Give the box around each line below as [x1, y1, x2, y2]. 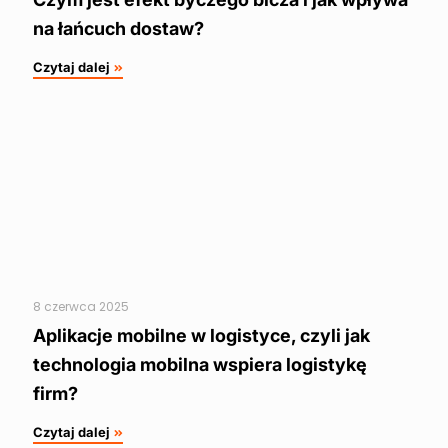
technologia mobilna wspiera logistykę [33, 354, 367, 376]
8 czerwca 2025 [33, 298, 129, 316]
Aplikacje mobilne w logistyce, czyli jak [33, 325, 370, 347]
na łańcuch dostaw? [33, 18, 204, 40]
